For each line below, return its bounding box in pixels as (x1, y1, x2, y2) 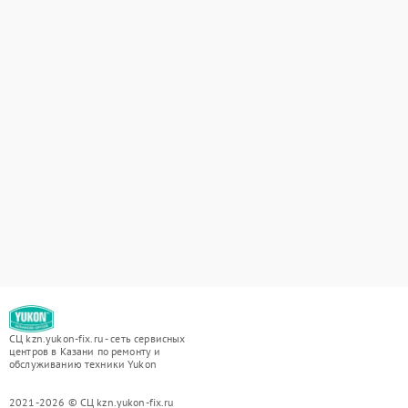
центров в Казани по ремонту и (9, 344, 161, 358)
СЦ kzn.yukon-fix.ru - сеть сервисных (9, 331, 186, 345)
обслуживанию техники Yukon (9, 357, 157, 371)
